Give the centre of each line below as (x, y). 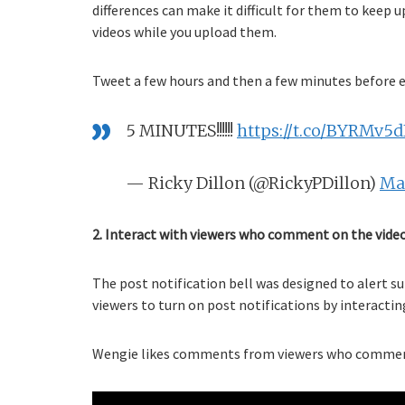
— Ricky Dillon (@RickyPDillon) (253, 184)
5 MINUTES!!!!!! (181, 131)
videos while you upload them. (184, 32)
